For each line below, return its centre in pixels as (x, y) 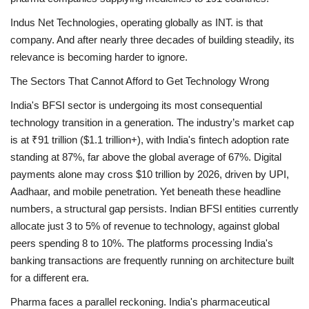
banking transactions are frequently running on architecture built (152, 260)
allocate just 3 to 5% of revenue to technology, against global (145, 226)
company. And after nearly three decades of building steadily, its (152, 39)
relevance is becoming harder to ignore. (99, 57)
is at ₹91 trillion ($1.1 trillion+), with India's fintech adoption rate (150, 139)
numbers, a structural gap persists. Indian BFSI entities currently (154, 208)
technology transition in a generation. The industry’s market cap (152, 122)
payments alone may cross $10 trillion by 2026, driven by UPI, (150, 174)
